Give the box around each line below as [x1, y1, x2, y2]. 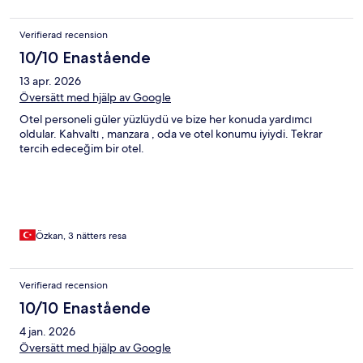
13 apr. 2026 [19, 73, 81, 88]
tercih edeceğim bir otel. [19, 140, 144, 156]
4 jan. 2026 [19, 323, 75, 339]
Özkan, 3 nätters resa [36, 228, 126, 242]
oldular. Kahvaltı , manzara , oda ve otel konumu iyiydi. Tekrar [19, 126, 322, 141]
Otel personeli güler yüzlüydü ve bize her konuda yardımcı [19, 111, 312, 126]
